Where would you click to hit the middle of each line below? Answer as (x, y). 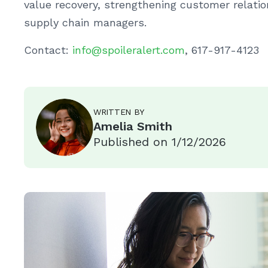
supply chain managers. (85, 22)
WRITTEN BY (119, 112)
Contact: (48, 50)
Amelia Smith (133, 126)
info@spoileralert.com (129, 50)
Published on (133, 141)
